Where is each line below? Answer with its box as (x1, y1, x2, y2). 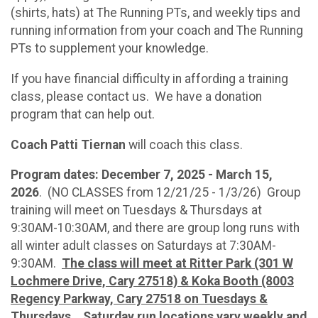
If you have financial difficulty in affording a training (11, 71, 288, 86)
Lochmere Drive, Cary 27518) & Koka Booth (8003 (11, 274, 294, 289)
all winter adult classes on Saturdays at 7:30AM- (11, 238, 276, 253)
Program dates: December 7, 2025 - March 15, (11, 168, 273, 182)
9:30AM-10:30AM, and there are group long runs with (11, 221, 300, 236)
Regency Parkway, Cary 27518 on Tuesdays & (11, 292, 268, 307)
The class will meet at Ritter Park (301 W (62, 256, 293, 271)
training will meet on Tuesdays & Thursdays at (11, 203, 262, 218)
